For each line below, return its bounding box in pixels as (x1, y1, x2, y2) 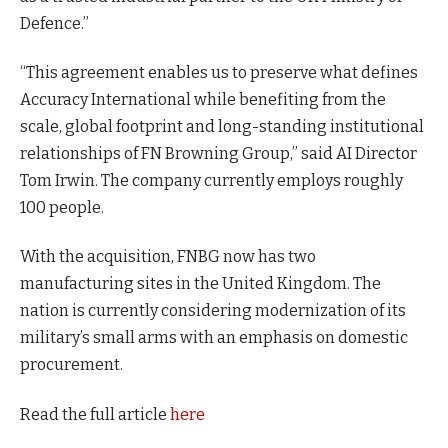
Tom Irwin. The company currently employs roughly (20, 170, 403, 190)
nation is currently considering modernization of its (20, 301, 406, 321)
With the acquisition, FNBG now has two (20, 247, 316, 267)
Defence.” (20, 13, 89, 33)
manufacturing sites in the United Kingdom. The (20, 274, 381, 294)
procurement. (20, 355, 129, 375)
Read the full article (20, 404, 170, 424)
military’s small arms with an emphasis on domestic (20, 328, 408, 348)
